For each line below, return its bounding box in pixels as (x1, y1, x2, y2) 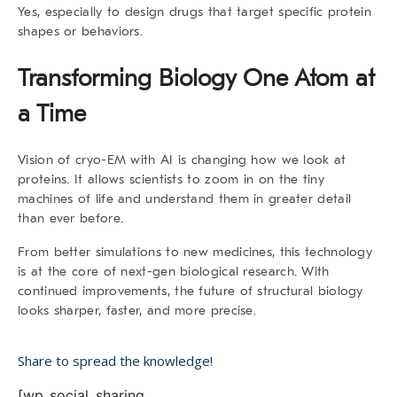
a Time (18, 99, 86, 128)
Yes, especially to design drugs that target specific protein (18, 3, 371, 19)
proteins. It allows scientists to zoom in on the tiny (18, 170, 324, 187)
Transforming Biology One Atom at (18, 64, 375, 92)
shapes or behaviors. (18, 22, 144, 39)
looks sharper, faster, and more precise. (18, 301, 257, 318)
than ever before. (18, 209, 124, 226)
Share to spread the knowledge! (18, 351, 213, 370)
